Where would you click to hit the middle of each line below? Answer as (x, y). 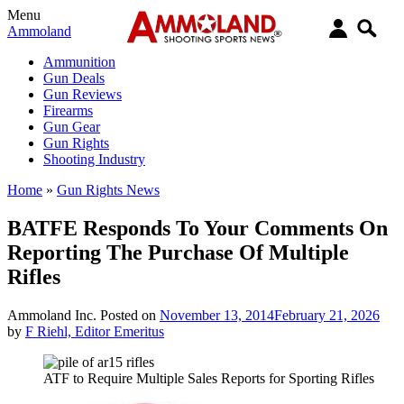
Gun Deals (74, 78)
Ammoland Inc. (52, 315)
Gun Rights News (108, 190)
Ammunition (79, 62)
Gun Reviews (83, 94)
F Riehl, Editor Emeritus (95, 331)
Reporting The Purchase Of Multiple (178, 252)
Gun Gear (72, 127)
